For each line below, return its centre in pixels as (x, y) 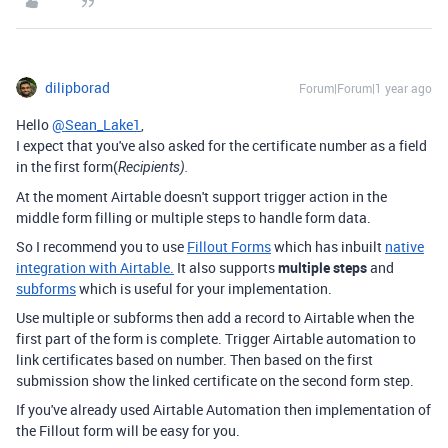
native (404, 246)
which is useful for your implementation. (204, 288)
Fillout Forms (229, 246)
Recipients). (153, 167)
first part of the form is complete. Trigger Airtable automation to (216, 338)
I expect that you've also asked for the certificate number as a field (221, 145)
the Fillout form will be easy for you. (128, 430)
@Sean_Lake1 (96, 124)
